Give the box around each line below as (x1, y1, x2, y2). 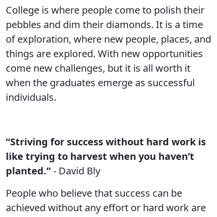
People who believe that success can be (6, 186, 182, 200)
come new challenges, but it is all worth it (6, 62, 190, 75)
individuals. (6, 91, 56, 104)
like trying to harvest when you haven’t (6, 150, 194, 163)
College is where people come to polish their (6, 3, 204, 16)
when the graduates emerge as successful (6, 76, 195, 89)
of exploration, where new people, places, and (6, 32, 211, 46)
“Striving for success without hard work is (6, 135, 206, 148)
